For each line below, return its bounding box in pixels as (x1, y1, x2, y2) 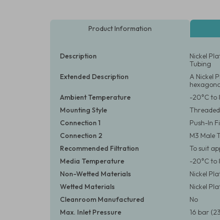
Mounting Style (60, 106, 107, 114)
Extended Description (60, 72, 129, 81)
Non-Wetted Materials (60, 169, 131, 178)
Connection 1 (60, 118, 101, 127)
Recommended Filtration (60, 144, 139, 153)
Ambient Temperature (60, 93, 131, 102)
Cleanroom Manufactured (60, 195, 144, 204)
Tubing (190, 59, 211, 68)
